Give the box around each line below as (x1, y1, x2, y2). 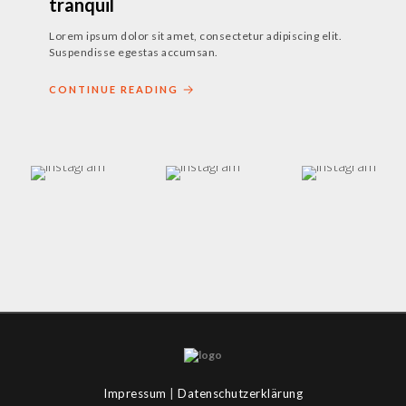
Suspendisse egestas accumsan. (49, 44, 218, 59)
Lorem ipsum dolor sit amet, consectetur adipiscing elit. (49, 28, 342, 43)
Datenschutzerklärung (178, 386, 303, 401)
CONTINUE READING (49, 82, 179, 95)
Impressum (103, 386, 167, 401)
